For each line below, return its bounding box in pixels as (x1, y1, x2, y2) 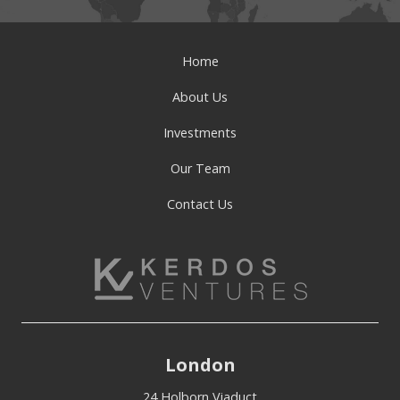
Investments (163, 124, 237, 142)
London (164, 352, 236, 377)
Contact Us (167, 196, 233, 213)
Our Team (170, 160, 230, 178)
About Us (172, 88, 228, 106)
